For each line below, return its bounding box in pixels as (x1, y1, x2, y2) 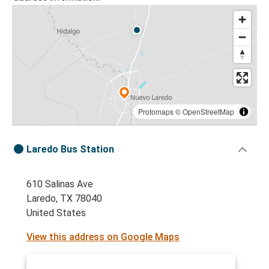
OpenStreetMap (183, 106, 234, 117)
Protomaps (138, 106, 174, 117)
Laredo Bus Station (26, 144, 114, 156)
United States (26, 207, 86, 219)
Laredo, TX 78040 (26, 193, 102, 205)
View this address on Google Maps (26, 231, 180, 243)
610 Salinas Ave (26, 178, 93, 190)
